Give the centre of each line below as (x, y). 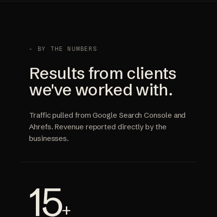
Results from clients (103, 73)
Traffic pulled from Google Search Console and (108, 115)
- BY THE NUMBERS (63, 49)
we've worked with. (101, 90)
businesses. (49, 139)
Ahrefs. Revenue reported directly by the (98, 127)
